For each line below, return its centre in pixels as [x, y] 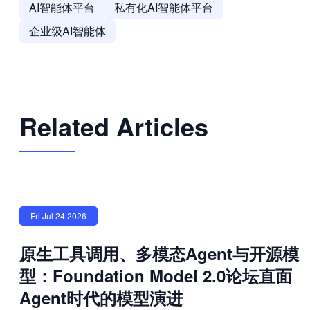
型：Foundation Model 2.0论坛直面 [156, 275]
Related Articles [114, 126]
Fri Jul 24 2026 [58, 216]
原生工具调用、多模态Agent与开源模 [159, 253]
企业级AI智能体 [67, 31]
